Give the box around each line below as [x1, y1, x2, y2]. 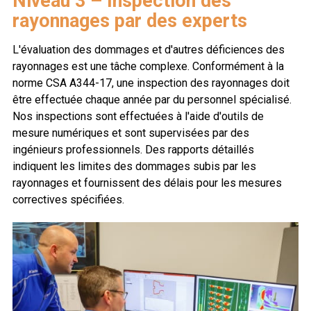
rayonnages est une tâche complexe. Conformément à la [12, 60, 284, 74]
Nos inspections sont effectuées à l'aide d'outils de [12, 110, 264, 124]
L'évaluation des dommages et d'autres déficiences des [12, 43, 285, 57]
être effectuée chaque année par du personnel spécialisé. [12, 93, 292, 107]
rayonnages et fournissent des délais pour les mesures [12, 176, 282, 190]
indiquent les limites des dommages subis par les [12, 160, 256, 174]
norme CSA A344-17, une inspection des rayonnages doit [12, 76, 289, 90]
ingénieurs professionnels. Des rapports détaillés [12, 143, 254, 157]
